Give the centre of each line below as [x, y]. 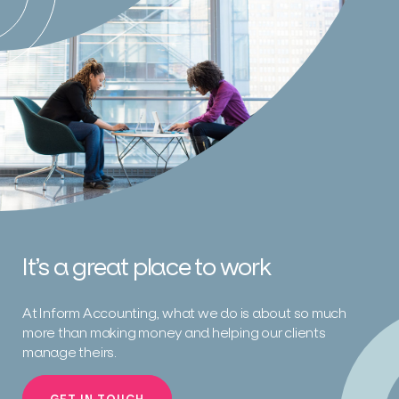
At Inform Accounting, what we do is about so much [184, 312]
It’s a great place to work [147, 266]
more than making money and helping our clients [174, 332]
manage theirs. [69, 351]
